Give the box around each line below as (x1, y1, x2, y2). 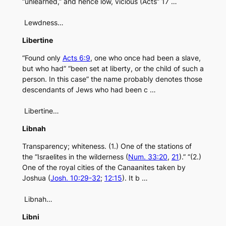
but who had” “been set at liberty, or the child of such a (22, 64, 204, 73)
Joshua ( (22, 174, 50, 183)
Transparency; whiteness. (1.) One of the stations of (22, 142, 192, 151)
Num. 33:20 (128, 152, 167, 161)
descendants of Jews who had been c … (22, 85, 156, 94)
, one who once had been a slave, (90, 53, 201, 63)
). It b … (122, 174, 148, 183)
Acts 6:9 (62, 53, 90, 63)
